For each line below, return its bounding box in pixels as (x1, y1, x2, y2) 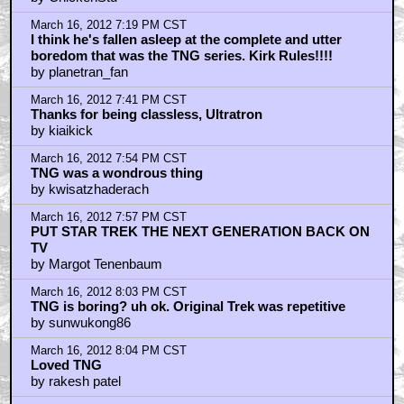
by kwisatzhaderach (30, 181, 149, 197)
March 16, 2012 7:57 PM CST (30, 211, 187, 225)
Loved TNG (30, 357, 102, 373)
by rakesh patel (30, 373, 121, 390)
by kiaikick (30, 123, 93, 139)
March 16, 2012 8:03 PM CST (30, 286, 187, 299)
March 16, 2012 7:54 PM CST (30, 152, 187, 166)
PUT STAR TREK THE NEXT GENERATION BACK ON (30, 224, 370, 240)
